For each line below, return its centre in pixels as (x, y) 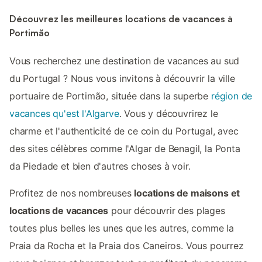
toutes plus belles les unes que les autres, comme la (122, 228)
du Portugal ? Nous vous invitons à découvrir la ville (122, 79)
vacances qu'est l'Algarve (64, 114)
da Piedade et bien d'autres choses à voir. (100, 166)
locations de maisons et (187, 193)
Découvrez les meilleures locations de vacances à (121, 18)
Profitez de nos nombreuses (72, 193)
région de (232, 96)
